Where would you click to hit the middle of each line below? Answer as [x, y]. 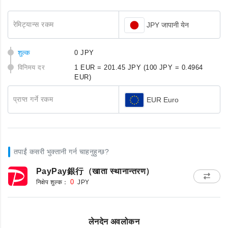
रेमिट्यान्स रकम [34, 24]
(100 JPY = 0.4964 [173, 67]
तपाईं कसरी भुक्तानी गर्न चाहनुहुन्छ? [62, 152]
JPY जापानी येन [168, 25]
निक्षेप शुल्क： [52, 182]
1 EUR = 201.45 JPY [108, 67]
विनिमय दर [32, 67]
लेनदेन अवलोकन [114, 222]
